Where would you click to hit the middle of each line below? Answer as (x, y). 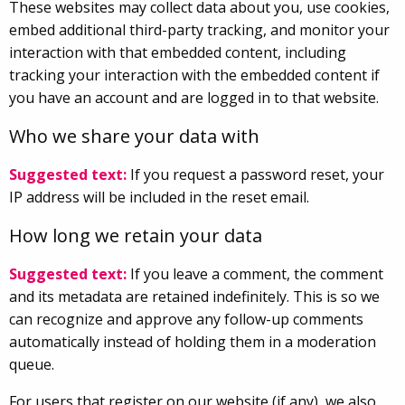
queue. (32, 364)
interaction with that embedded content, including (178, 52)
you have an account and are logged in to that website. (194, 97)
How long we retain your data (136, 235)
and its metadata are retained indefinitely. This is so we (194, 296)
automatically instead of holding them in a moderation (193, 341)
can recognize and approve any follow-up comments (186, 319)
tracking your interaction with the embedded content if (194, 75)
